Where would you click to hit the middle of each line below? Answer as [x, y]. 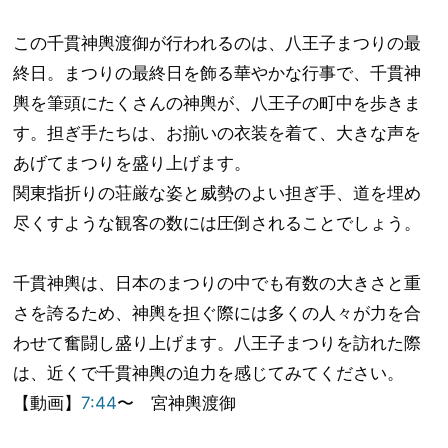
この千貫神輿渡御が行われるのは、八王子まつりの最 [217, 43]
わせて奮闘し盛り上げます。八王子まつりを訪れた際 [217, 343]
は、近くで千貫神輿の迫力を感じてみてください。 [209, 373]
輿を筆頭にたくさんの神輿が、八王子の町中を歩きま [217, 103]
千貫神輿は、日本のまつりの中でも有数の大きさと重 [217, 283]
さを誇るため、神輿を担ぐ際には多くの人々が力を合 [217, 313]
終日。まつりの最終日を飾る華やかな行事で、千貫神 [217, 73]
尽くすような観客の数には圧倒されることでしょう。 [217, 223]
